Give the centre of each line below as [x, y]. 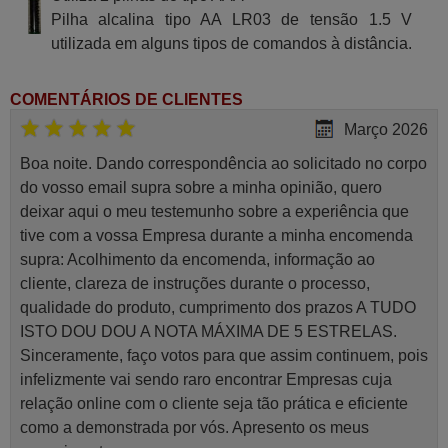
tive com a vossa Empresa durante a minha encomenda [216, 236]
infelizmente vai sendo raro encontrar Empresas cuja [205, 380]
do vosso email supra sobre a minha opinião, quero [200, 188]
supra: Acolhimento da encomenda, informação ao [197, 260]
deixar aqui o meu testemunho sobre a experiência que [214, 212]
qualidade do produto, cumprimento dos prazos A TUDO [217, 308]
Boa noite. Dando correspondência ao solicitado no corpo [223, 164]
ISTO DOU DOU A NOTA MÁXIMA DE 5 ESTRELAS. [208, 332]
